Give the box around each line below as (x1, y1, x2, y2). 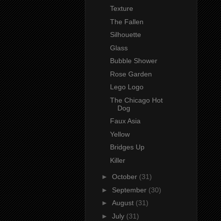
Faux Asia (110, 117, 141, 125)
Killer (110, 156, 125, 164)
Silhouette (110, 31, 141, 39)
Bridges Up (110, 143, 145, 151)
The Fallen (110, 17, 144, 26)
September (111, 185, 148, 194)
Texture (110, 4, 133, 13)
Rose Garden (110, 70, 152, 78)
